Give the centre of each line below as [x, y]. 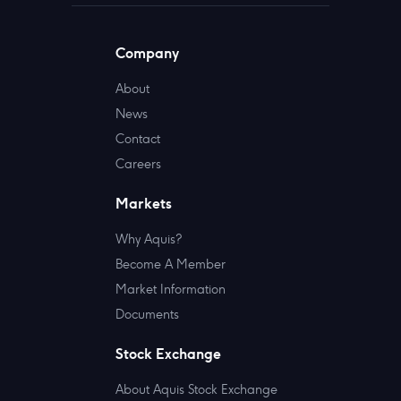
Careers [138, 163]
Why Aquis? [149, 239]
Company [147, 52]
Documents [147, 314]
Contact [138, 138]
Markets [144, 203]
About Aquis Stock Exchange [196, 389]
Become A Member [171, 264]
